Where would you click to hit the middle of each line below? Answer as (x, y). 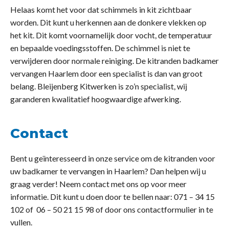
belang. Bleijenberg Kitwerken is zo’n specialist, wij (99, 86)
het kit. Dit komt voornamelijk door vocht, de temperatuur (111, 35)
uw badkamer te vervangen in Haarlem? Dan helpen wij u (108, 171)
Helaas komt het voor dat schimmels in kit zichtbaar (101, 10)
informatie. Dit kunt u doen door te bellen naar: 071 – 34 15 (112, 197)
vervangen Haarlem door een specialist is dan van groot (106, 74)
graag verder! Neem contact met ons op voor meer (98, 184)
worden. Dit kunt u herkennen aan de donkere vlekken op (108, 22)
